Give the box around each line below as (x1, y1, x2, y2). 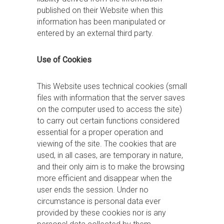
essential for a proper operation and (37, 127, 163, 137)
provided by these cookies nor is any (37, 208, 166, 217)
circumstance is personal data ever (37, 196, 160, 206)
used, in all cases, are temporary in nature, (37, 150, 183, 160)
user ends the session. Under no (37, 185, 148, 194)
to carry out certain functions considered (37, 116, 179, 125)
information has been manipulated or (37, 17, 165, 26)
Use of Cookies (37, 55, 91, 64)
